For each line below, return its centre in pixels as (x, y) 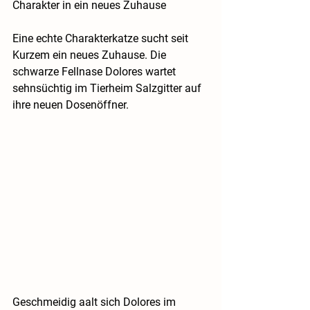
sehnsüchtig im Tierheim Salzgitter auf (108, 89)
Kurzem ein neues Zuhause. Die (91, 55)
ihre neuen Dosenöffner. (71, 105)
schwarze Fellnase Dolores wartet (95, 72)
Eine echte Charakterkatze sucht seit (102, 39)
